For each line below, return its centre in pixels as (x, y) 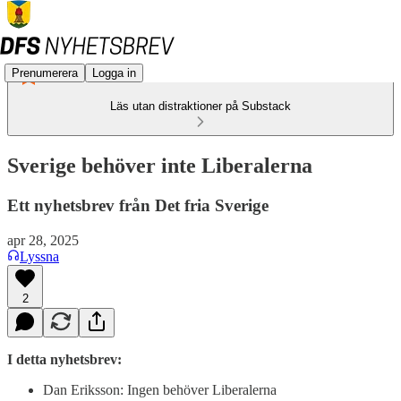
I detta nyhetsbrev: (64, 359)
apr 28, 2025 (43, 240)
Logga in (114, 73)
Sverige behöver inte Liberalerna (160, 165)
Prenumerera (45, 73)
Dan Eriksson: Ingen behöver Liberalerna (160, 389)
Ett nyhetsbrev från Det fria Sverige (138, 205)
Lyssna (39, 256)
